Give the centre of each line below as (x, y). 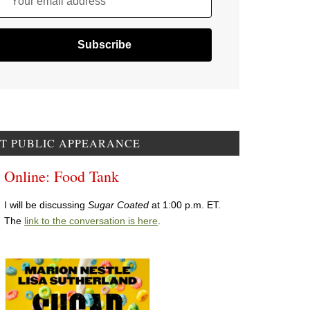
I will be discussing (46, 205)
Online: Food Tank (62, 176)
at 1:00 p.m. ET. (188, 205)
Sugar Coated (120, 205)
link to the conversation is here (91, 221)
